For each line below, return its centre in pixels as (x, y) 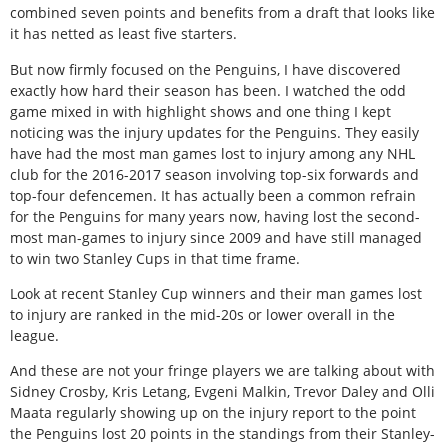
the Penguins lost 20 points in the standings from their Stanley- (222, 434)
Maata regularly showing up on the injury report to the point (213, 413)
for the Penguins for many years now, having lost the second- (215, 216)
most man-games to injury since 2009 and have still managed (216, 237)
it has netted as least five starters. (123, 34)
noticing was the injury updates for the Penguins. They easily (214, 132)
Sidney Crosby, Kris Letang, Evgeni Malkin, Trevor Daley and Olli (222, 392)
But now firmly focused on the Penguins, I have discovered (205, 69)
